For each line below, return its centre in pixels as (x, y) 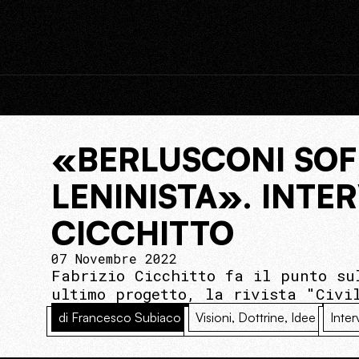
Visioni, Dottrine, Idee (256, 318)
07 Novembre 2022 (114, 259)
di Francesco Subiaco (120, 318)
